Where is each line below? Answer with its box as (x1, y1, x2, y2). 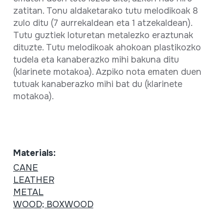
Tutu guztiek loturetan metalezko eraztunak (13, 30, 193, 41)
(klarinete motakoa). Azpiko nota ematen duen (13, 66, 201, 77)
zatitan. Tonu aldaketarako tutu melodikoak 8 (13, 5, 198, 16)
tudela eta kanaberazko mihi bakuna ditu (13, 54, 179, 65)
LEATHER (13, 175, 54, 185)
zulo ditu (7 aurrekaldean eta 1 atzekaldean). (13, 18, 192, 28)
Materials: (13, 148, 56, 158)
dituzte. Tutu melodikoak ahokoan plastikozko (13, 42, 201, 53)
